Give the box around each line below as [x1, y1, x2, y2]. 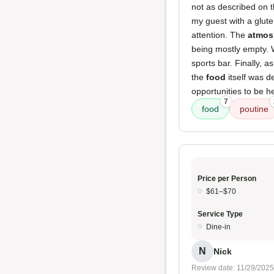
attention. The [191, 30, 248, 40]
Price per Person [198, 174, 256, 183]
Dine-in [206, 223, 231, 231]
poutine [240, 104, 268, 114]
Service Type [198, 210, 243, 218]
